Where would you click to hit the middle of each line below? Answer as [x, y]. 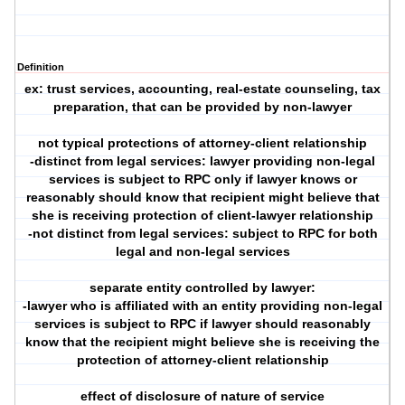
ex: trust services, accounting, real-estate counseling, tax [203, 89]
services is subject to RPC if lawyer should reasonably [203, 324]
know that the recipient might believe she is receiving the [203, 342]
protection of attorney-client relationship [202, 360]
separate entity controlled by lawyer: [203, 288]
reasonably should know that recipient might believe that [202, 198]
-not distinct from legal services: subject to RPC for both [202, 234]
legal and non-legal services [202, 252]
